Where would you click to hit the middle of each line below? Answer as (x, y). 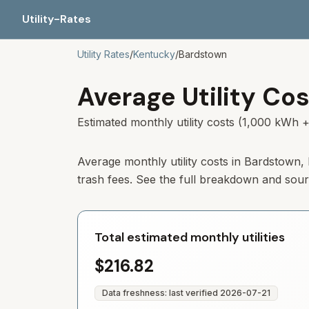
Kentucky (154, 54)
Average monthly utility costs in (161, 161)
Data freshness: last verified (161, 293)
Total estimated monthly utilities (190, 237)
